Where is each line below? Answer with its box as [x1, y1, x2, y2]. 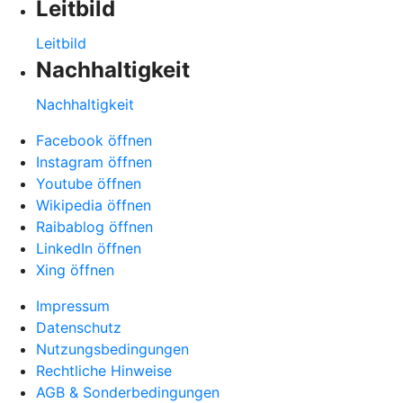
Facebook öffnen [36, 130, 152, 149]
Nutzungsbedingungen [36, 339, 189, 358]
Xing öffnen [36, 260, 114, 279]
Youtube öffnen [36, 174, 141, 193]
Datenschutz [36, 318, 121, 336]
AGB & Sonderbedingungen [36, 382, 219, 401]
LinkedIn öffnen [36, 238, 141, 257]
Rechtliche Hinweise [36, 361, 172, 380]
